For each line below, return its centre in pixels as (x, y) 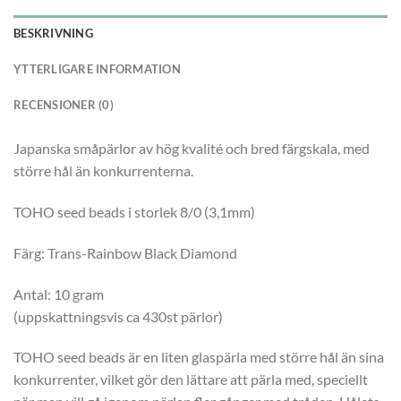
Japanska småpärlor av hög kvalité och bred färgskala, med (192, 149)
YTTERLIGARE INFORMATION (97, 69)
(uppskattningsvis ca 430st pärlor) (118, 316)
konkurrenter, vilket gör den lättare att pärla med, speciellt (191, 380)
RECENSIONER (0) (64, 105)
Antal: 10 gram (59, 294)
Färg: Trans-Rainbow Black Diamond (125, 252)
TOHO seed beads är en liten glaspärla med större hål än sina (199, 357)
